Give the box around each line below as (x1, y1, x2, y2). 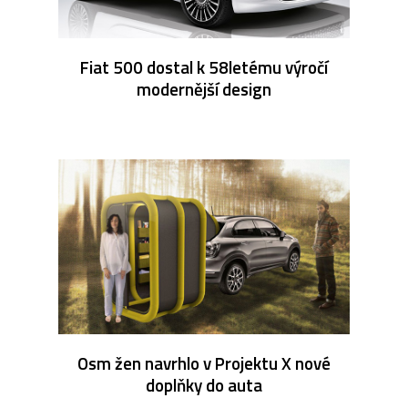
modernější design (137, 75, 271, 102)
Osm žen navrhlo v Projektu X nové (77, 349, 331, 376)
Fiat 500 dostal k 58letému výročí (80, 53, 328, 80)
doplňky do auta (146, 371, 262, 398)
